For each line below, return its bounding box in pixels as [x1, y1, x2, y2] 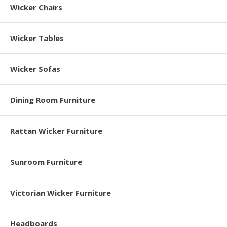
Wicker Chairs [10, 2, 62, 12]
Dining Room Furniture [10, 95, 95, 105]
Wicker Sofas [10, 64, 60, 74]
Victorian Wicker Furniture [10, 187, 111, 198]
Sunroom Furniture [10, 157, 82, 167]
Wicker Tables [10, 33, 64, 43]
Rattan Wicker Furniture [10, 126, 102, 136]
